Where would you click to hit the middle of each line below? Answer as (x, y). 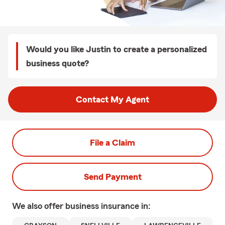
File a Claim (113, 143)
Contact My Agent (113, 99)
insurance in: (126, 206)
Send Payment (113, 177)
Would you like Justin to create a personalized (117, 49)
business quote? (58, 63)
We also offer (39, 206)
